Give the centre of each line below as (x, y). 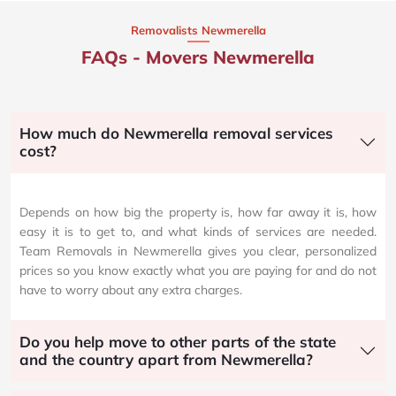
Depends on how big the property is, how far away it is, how (198, 212)
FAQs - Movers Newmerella (198, 57)
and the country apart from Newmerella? (166, 359)
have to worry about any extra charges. (131, 289)
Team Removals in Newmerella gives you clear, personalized (198, 251)
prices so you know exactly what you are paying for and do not (198, 270)
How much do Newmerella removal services (176, 133)
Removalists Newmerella (198, 30)
